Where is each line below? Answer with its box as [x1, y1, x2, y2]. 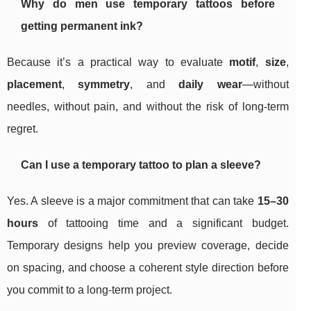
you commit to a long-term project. [7, 284, 172, 296]
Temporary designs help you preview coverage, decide [7, 239, 289, 252]
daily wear [178, 78, 242, 91]
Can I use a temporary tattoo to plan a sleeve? [21, 159, 261, 171]
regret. [7, 123, 38, 135]
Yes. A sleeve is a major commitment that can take [7, 195, 258, 208]
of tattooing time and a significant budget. [38, 217, 289, 230]
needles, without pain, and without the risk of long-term [7, 101, 289, 113]
